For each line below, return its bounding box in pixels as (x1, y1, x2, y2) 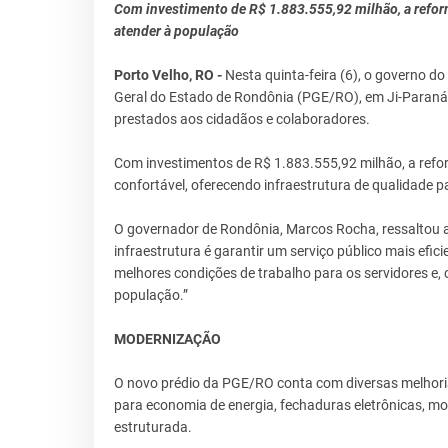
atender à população (113, 22, 239, 39)
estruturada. (113, 418, 192, 435)
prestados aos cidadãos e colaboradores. (113, 110, 370, 127)
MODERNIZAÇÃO (113, 330, 221, 347)
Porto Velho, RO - (113, 66, 225, 83)
